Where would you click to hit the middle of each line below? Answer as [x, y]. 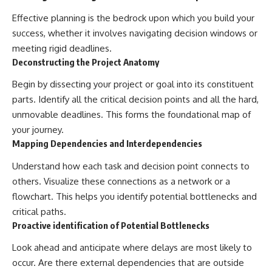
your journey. [38, 130]
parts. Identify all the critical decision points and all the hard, [135, 100]
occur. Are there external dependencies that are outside [128, 263]
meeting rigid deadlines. [62, 48]
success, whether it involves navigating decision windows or [135, 33]
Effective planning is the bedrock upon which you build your [133, 18]
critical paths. [39, 211]
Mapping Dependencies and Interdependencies [107, 144]
